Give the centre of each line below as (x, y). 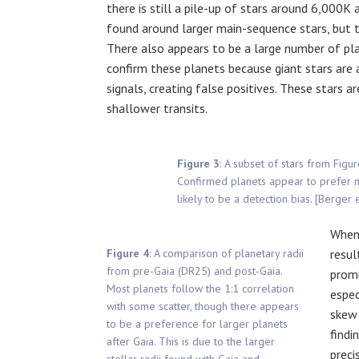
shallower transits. (157, 108)
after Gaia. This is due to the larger (191, 341)
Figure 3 (198, 163)
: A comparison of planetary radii (226, 253)
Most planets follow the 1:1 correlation (200, 288)
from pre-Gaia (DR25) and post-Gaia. (194, 271)
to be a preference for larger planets (197, 324)
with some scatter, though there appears (203, 306)
